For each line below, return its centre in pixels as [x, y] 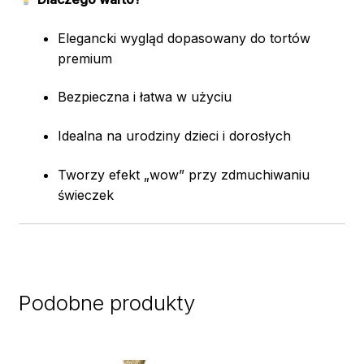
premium [84, 58]
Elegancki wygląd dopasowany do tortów [184, 38]
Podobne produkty [106, 302]
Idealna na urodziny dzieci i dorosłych [174, 135]
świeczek [85, 195]
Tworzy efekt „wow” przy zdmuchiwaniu [183, 174]
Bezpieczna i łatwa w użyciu [144, 97]
